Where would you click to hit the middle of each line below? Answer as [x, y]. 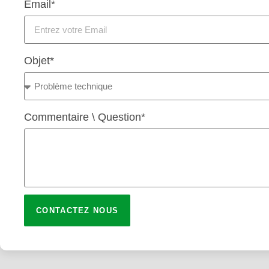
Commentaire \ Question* [85, 117]
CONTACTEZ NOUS [77, 210]
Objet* [39, 60]
